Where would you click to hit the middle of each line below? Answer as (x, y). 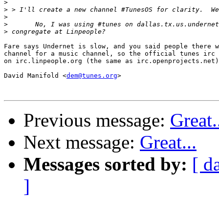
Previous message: (97, 120)
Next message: (82, 142)
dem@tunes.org (92, 76)
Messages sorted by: (105, 164)
